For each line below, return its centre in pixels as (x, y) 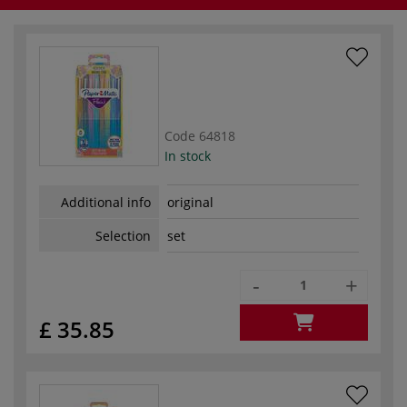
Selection (123, 235)
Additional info (106, 202)
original (190, 203)
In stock (188, 155)
